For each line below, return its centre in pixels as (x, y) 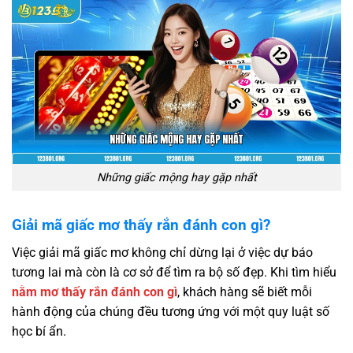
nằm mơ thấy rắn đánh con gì (95, 292)
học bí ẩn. (41, 332)
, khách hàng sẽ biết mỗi (245, 292)
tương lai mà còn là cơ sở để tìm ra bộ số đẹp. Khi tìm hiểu (174, 273)
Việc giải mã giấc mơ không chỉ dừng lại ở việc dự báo (162, 253)
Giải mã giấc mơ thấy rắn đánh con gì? (141, 225)
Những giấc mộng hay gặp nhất (176, 177)
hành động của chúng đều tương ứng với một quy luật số (171, 312)
